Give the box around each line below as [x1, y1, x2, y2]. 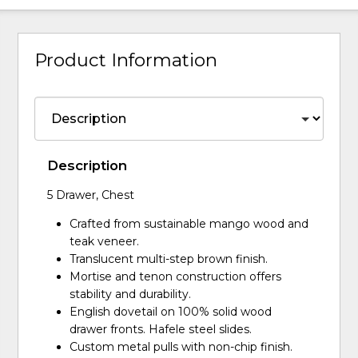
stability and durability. [70, 287, 192, 302]
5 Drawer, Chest [47, 188, 135, 203]
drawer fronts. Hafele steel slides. [70, 322, 253, 337]
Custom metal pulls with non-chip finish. [70, 340, 293, 355]
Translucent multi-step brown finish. [70, 252, 268, 267]
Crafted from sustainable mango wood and [70, 217, 309, 232]
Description [47, 157, 128, 174]
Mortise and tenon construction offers [70, 269, 282, 284]
